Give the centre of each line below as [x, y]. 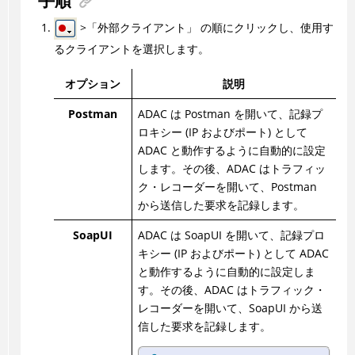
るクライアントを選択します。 [131, 49]
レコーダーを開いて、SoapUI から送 [230, 308]
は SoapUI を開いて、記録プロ [246, 235]
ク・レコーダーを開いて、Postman [227, 187]
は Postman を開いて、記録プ [244, 114]
